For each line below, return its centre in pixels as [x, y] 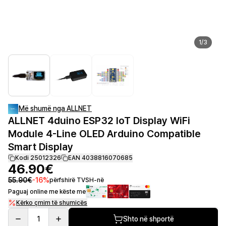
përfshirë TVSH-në [77, 180]
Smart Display [41, 147]
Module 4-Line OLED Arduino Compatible [104, 134]
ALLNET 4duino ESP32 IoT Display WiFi [99, 121]
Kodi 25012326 [38, 158]
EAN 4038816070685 [100, 158]
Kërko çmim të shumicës [52, 203]
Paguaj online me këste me [47, 191]
